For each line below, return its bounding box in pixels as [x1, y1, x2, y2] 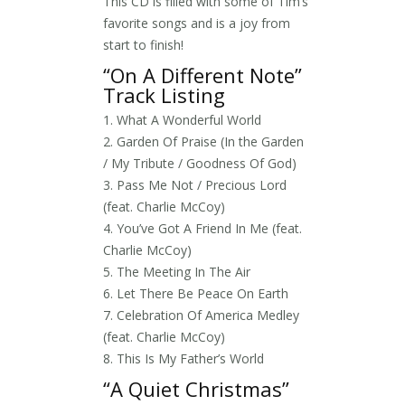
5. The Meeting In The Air [103, 262, 250, 280]
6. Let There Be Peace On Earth [103, 284, 288, 302]
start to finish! [103, 35, 184, 53]
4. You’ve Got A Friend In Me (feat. [103, 219, 302, 237]
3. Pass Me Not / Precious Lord [103, 175, 287, 193]
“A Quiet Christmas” [103, 374, 289, 402]
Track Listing [103, 80, 225, 108]
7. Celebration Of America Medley [103, 306, 299, 324]
